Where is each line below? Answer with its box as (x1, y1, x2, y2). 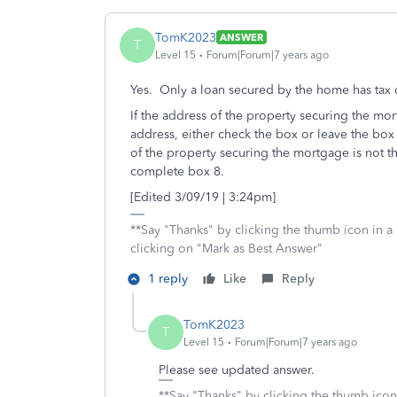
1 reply (148, 271, 188, 286)
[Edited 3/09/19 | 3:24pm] (130, 190, 276, 205)
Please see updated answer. (159, 362, 315, 378)
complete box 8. (130, 164, 224, 179)
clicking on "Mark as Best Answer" (130, 241, 323, 256)
